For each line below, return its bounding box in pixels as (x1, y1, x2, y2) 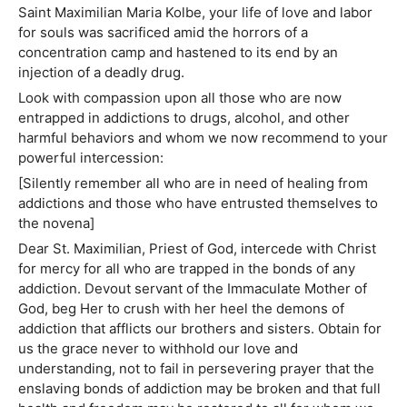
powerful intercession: (18, 149, 164, 167)
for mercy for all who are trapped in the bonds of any (18, 260, 355, 278)
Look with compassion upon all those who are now (18, 89, 342, 107)
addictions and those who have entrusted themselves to (18, 194, 378, 213)
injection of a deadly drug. (18, 64, 184, 82)
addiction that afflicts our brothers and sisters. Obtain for (18, 320, 382, 338)
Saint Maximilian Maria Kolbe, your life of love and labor (18, 4, 372, 22)
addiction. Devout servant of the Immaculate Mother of (18, 280, 367, 298)
